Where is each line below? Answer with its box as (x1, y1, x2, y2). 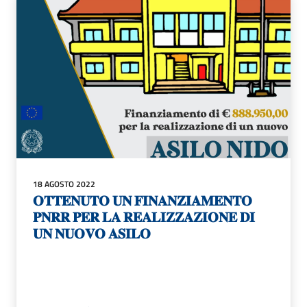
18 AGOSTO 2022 (33, 177, 95, 191)
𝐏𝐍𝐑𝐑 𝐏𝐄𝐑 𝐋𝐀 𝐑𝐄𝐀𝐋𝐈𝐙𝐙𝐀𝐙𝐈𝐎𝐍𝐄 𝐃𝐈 (33, 206, 255, 228)
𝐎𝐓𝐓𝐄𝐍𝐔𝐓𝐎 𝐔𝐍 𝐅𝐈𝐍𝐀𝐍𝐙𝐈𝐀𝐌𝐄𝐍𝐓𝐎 (33, 189, 252, 211)
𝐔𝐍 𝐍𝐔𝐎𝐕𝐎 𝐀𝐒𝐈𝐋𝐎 (33, 222, 151, 244)
